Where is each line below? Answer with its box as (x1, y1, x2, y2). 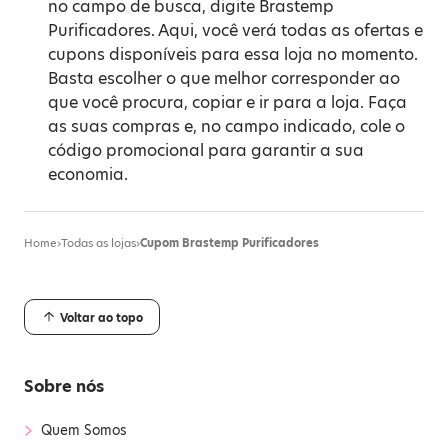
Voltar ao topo (57, 309, 143, 326)
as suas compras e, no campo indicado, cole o (48, 115, 405, 138)
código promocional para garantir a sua (48, 139, 364, 162)
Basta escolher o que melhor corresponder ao (48, 67, 400, 90)
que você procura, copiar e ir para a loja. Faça (48, 91, 407, 114)
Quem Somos (41, 420, 127, 440)
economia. (48, 163, 128, 186)
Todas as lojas (61, 235, 136, 251)
